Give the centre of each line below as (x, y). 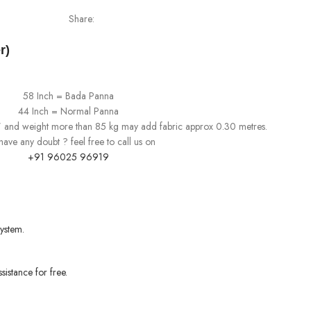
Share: (81, 18)
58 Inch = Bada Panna (68, 95)
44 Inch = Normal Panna (68, 111)
